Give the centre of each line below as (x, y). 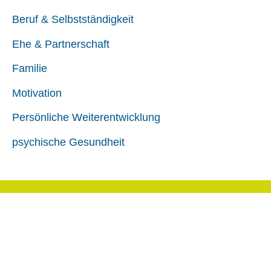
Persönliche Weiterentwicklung (86, 118)
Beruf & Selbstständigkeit (73, 20)
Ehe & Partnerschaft (61, 44)
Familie (30, 69)
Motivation (37, 93)
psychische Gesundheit (68, 142)
